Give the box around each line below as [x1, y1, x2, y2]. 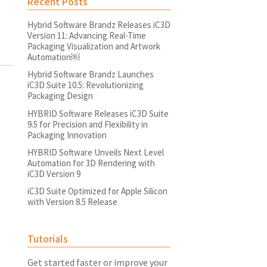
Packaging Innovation [27, 129, 107, 141]
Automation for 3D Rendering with [27, 157, 155, 169]
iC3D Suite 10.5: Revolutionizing [27, 79, 144, 91]
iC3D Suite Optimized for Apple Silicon [27, 185, 167, 197]
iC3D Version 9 [27, 167, 80, 179]
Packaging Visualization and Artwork [27, 41, 160, 52]
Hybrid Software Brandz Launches [27, 69, 154, 80]
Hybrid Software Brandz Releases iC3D [27, 19, 170, 30]
